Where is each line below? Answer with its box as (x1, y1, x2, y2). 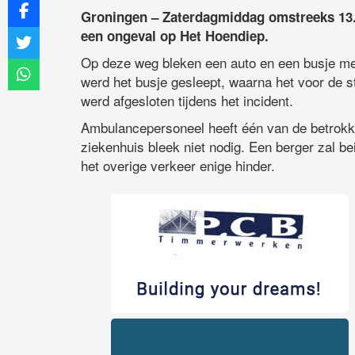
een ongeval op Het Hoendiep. (81, 26, 269, 46)
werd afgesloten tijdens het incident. (81, 90, 293, 111)
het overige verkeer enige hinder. (81, 155, 275, 176)
